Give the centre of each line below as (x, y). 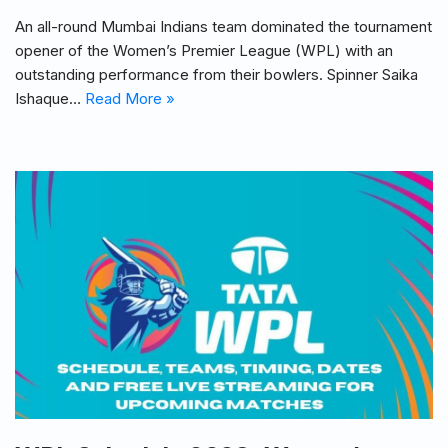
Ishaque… (50, 98)
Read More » (130, 98)
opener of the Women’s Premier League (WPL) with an (204, 50)
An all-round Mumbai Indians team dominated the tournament (223, 26)
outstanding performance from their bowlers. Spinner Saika (216, 74)
